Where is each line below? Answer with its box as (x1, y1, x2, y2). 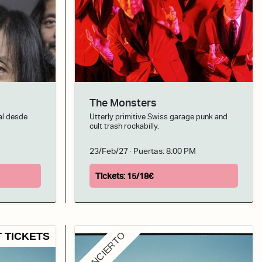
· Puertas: (128, 145, 166, 156)
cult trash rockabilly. (89, 122, 159, 131)
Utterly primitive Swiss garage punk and (89, 112, 227, 122)
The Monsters (89, 96, 157, 109)
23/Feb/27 (89, 145, 128, 156)
